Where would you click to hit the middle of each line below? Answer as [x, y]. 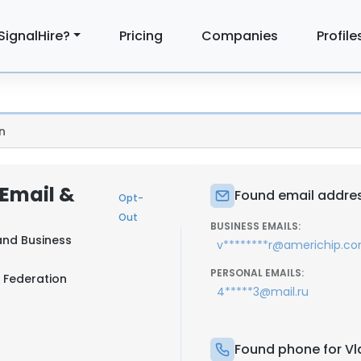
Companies [240, 35]
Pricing [141, 35]
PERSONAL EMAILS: [257, 273]
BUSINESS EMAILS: [255, 226]
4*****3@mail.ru [263, 292]
